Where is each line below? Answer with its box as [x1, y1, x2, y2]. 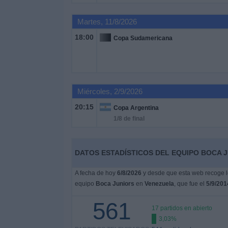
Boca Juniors [95, 180, 134, 187]
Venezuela [144, 180, 174, 187]
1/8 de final [113, 115, 145, 122]
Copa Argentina [113, 104, 159, 111]
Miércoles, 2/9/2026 [77, 87, 142, 96]
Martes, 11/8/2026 [77, 17, 137, 26]
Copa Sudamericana [113, 35, 173, 42]
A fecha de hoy [74, 169, 117, 177]
